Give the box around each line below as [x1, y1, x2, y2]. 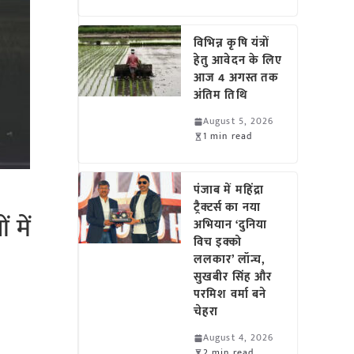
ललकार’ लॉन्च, [194, 250, 265, 269]
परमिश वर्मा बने [194, 284, 267, 304]
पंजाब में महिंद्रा [194, 180, 264, 200]
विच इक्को [194, 232, 243, 252]
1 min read [203, 128, 253, 144]
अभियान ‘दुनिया [194, 215, 267, 235]
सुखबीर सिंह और [194, 267, 273, 287]
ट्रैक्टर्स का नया [194, 198, 261, 217]
